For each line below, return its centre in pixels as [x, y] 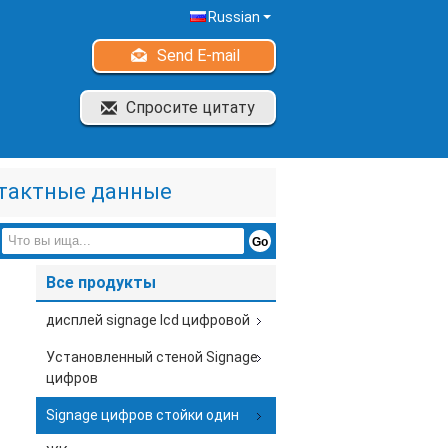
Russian [234, 17]
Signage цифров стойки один [142, 415]
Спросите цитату [190, 107]
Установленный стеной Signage [152, 357]
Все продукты [101, 282]
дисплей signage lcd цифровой [148, 320]
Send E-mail [198, 55]
